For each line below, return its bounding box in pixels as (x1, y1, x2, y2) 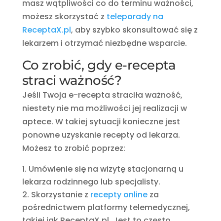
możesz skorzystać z (22, 10, 107, 22)
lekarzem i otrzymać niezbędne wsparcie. (22, 37, 187, 49)
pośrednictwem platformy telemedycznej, (22, 201, 190, 213)
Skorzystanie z (31, 188, 90, 200)
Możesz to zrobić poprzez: (22, 142, 125, 154)
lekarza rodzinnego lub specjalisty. (22, 176, 160, 187)
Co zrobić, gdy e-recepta (22, 57, 176, 73)
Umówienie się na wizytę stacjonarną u (28, 163, 184, 175)
